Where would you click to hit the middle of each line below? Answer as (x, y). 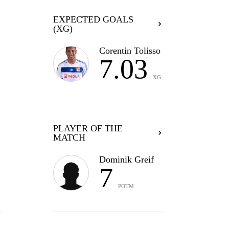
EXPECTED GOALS (93, 19)
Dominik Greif (126, 159)
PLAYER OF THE (88, 128)
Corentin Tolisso (130, 51)
